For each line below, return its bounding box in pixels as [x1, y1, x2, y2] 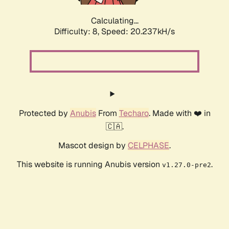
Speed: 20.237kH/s [101, 26, 175, 37]
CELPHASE [128, 140, 169, 151]
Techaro [119, 108, 149, 119]
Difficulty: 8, [54, 26, 101, 37]
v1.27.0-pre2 [162, 161, 211, 169]
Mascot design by [58, 140, 128, 151]
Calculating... [90, 15, 139, 27]
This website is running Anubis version [16, 159, 162, 170]
